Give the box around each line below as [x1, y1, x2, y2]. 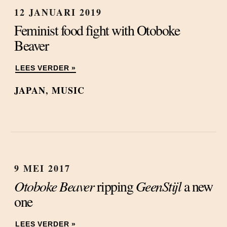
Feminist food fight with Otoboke [14, 20, 179, 40]
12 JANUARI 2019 [14, 6, 102, 19]
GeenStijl [135, 176, 181, 196]
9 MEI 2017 [14, 162, 70, 175]
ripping [94, 176, 136, 196]
